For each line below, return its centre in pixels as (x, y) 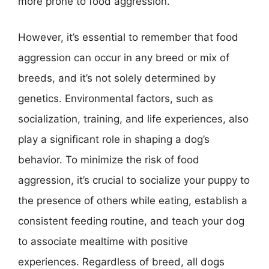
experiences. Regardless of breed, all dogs (121, 261)
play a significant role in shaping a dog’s (114, 139)
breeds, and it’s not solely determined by (117, 78)
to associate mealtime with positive (103, 241)
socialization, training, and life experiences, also (133, 119)
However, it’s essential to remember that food (128, 37)
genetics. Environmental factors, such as (116, 98)
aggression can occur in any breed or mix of (124, 57)
